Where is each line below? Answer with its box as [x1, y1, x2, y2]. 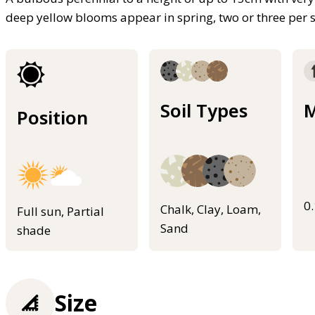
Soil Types [160, 98, 247, 123]
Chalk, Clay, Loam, [160, 201, 261, 217]
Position [17, 105, 88, 130]
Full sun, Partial [17, 203, 104, 220]
